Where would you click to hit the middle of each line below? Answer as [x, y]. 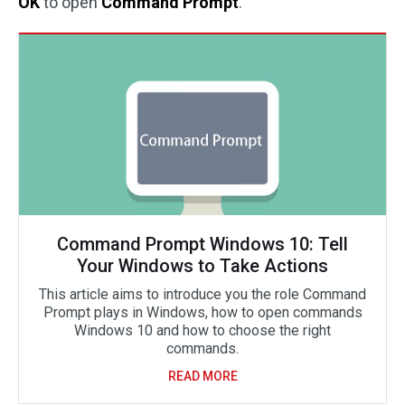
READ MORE [202, 376]
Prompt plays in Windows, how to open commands [202, 312]
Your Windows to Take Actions [202, 266]
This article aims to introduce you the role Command [202, 294]
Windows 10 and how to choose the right [202, 330]
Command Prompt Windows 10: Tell [202, 244]
